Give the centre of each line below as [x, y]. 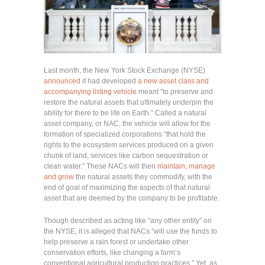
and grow [59, 177]
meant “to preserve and [175, 91]
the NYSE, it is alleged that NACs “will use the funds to [130, 231]
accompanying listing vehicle [90, 91]
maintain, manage [186, 166]
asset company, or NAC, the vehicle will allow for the [127, 123]
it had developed [109, 81]
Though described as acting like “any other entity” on [128, 220]
